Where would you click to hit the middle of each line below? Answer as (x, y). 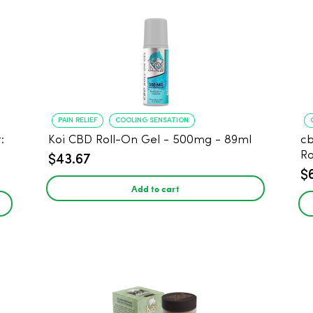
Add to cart (156, 188)
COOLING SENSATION (152, 120)
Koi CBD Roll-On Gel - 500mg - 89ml (150, 140)
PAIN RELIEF (78, 120)
